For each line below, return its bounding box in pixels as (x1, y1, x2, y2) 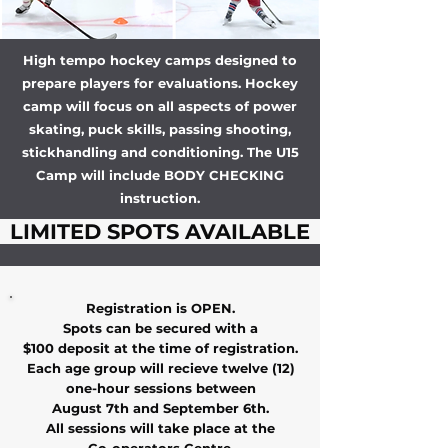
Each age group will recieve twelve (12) (26, 360, 295, 376)
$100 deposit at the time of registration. (23, 340, 298, 356)
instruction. (120, 190, 200, 206)
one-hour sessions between (65, 380, 256, 396)
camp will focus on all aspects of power (23, 98, 297, 114)
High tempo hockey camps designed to (23, 52, 297, 68)
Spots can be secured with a (63, 320, 258, 336)
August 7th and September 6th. (52, 400, 269, 416)
